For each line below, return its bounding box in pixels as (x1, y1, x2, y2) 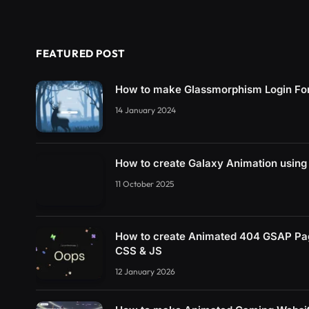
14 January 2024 (115, 105, 176, 116)
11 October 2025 (115, 178, 174, 189)
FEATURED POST (36, 47, 126, 61)
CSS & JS (115, 244, 162, 258)
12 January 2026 (115, 266, 175, 277)
